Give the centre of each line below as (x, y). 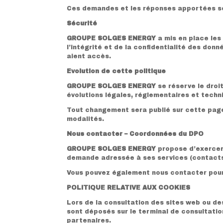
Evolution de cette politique (116, 71)
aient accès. (89, 56)
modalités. (86, 119)
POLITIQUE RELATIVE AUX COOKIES (129, 187)
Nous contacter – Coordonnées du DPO (135, 134)
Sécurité (82, 23)
